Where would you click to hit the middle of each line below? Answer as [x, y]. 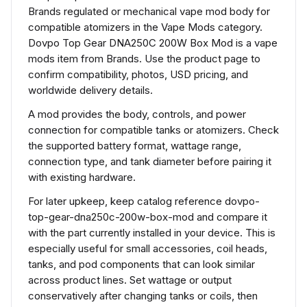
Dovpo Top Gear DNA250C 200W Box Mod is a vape [153, 43]
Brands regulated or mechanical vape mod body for [149, 11]
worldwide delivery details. [90, 90]
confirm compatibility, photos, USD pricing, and [138, 74]
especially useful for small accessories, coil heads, [148, 248]
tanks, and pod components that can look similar [142, 264]
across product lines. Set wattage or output [130, 280]
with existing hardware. [82, 177]
